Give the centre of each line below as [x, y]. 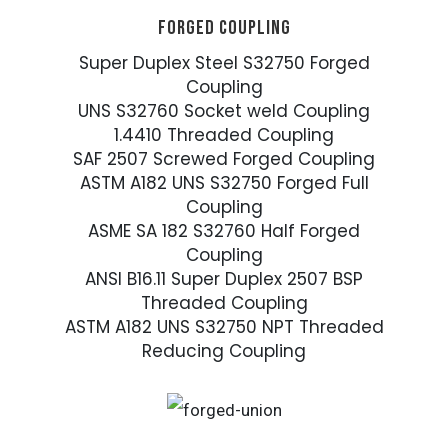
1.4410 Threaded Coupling [224, 135]
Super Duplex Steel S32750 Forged [224, 63]
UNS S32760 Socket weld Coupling [224, 111]
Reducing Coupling [224, 351]
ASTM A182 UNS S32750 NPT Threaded [224, 327]
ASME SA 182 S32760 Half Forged [224, 231]
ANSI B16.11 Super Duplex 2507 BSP [224, 279]
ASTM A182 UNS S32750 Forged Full [224, 183]
